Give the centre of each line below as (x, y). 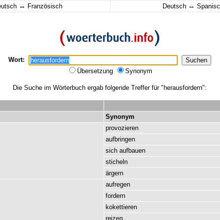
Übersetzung (96, 71)
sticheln (117, 162)
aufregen (118, 184)
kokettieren (121, 207)
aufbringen (120, 139)
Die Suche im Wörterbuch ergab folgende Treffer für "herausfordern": (110, 88)
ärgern (114, 173)
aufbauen (132, 151)
